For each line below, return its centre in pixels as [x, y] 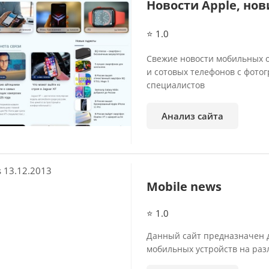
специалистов [176, 85]
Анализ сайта [192, 116]
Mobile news [184, 187]
